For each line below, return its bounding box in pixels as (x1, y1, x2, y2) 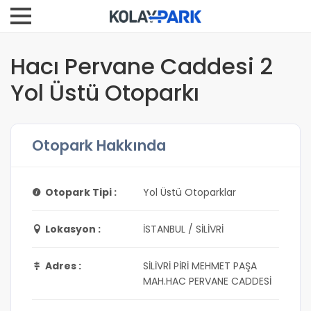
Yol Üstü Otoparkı (10, 77, 199, 108)
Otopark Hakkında (32, 135, 166, 155)
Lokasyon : (45, 222, 101, 236)
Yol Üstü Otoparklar (143, 185, 236, 199)
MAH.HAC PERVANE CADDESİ (143, 274, 271, 288)
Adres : (45, 259, 81, 273)
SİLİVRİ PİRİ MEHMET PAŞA (143, 259, 257, 273)
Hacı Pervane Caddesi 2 (10, 51, 273, 82)
